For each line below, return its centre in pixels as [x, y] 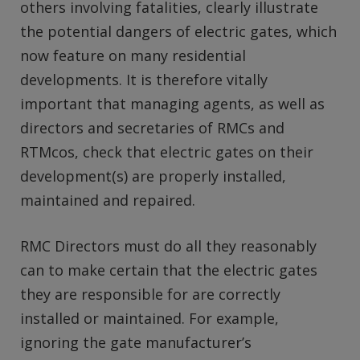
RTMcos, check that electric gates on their [167, 151]
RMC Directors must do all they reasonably [168, 246]
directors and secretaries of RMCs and [152, 127]
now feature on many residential [133, 55]
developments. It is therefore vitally [144, 79]
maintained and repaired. [108, 200]
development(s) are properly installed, [153, 176]
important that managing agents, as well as [172, 103]
